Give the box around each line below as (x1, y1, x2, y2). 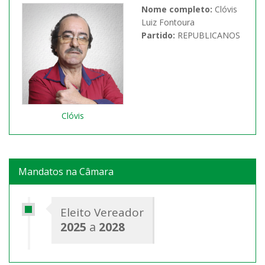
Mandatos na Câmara (18, 165, 114, 179)
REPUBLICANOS (177, 30, 240, 41)
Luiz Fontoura (141, 17, 195, 28)
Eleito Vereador (60, 205, 144, 221)
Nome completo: (141, 4, 215, 15)
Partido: (141, 30, 177, 41)
